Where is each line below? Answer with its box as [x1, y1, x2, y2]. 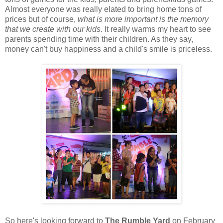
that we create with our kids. [5, 24, 105, 33]
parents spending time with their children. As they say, [5, 34, 193, 43]
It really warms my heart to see [105, 24, 211, 33]
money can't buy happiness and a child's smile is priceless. [5, 44, 212, 53]
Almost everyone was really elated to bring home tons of [5, 4, 202, 13]
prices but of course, [5, 14, 78, 23]
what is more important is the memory [78, 14, 209, 23]
